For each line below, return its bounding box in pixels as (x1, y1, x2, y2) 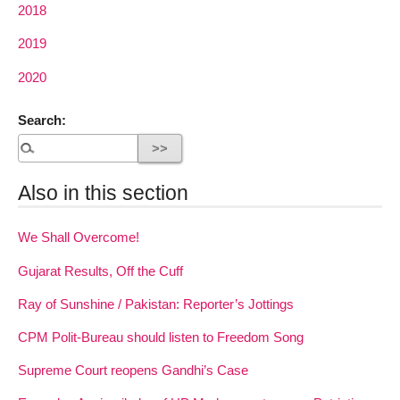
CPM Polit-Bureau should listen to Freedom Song (18, 329, 304, 345)
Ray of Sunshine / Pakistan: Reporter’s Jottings (18, 296, 294, 312)
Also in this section (18, 181, 188, 205)
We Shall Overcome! (18, 229, 139, 246)
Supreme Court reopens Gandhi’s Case (18, 362, 248, 379)
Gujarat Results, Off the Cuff (18, 262, 183, 279)
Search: (18, 112, 66, 129)
